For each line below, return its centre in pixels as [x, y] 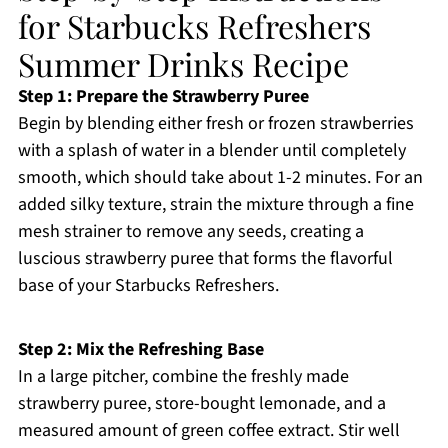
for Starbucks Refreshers [194, 26]
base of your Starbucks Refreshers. [148, 286]
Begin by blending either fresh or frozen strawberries [215, 124]
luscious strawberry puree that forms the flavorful [205, 259]
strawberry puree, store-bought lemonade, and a [201, 404]
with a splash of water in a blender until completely [211, 151]
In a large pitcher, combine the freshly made [183, 377]
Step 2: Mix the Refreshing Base [140, 350]
